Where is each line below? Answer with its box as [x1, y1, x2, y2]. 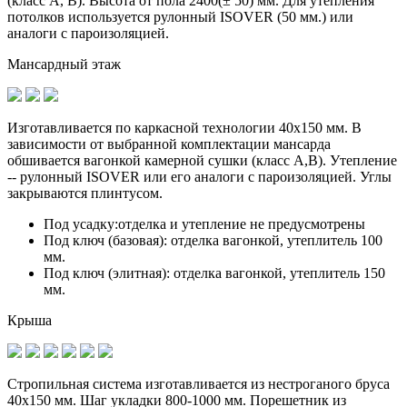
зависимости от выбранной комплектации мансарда [7, 135, 331, 152]
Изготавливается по [7, 119, 134, 135]
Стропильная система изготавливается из [7, 375, 268, 392]
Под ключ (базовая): [44, 232, 167, 248]
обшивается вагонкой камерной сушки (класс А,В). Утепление [7, 152, 397, 168]
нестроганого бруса [268, 375, 390, 392]
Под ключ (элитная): [44, 264, 170, 281]
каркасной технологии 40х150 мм [134, 119, 344, 135]
